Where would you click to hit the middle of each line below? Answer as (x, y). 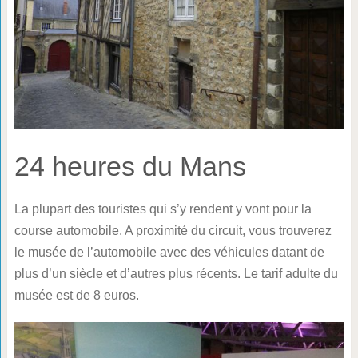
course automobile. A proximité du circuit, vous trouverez (173, 230)
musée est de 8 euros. (76, 295)
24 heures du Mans (130, 166)
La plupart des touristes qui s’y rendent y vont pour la (163, 209)
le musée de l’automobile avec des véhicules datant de (169, 252)
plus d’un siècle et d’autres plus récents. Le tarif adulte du (176, 273)
